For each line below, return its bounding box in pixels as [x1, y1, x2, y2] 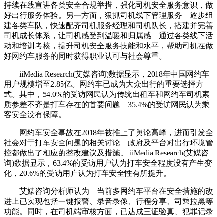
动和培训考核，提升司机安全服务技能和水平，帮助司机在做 [4, 42, 213, 50]
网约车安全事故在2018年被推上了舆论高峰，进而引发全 [4, 128, 213, 137]
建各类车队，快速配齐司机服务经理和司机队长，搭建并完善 [4, 21, 213, 30]
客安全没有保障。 [4, 110, 81, 119]
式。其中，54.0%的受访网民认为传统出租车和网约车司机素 [4, 90, 210, 99]
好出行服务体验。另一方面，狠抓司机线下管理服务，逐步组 [4, 11, 213, 20]
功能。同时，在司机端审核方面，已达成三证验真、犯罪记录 [4, 207, 213, 216]
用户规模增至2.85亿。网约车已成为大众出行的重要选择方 [4, 80, 203, 89]
